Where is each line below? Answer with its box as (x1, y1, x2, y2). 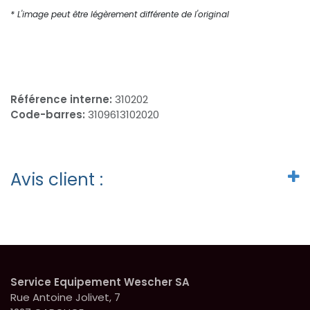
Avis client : (10, 167, 103, 192)
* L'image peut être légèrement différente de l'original (10, 8, 229, 20)
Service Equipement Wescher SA (10, 274, 190, 289)
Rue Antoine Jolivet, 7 (10, 289, 123, 304)
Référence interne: (10, 91, 115, 107)
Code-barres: (10, 107, 88, 122)
